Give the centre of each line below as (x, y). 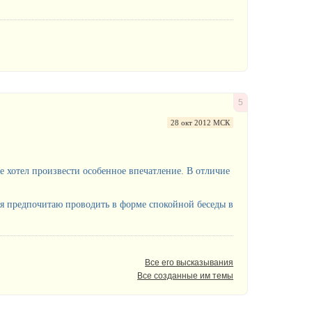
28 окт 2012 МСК (201, 122)
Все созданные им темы (186, 275)
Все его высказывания (189, 262)
